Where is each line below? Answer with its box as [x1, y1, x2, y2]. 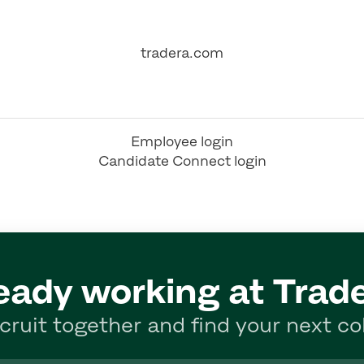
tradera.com [141, 45, 223, 61]
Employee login [131, 133, 233, 149]
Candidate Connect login [97, 153, 266, 169]
